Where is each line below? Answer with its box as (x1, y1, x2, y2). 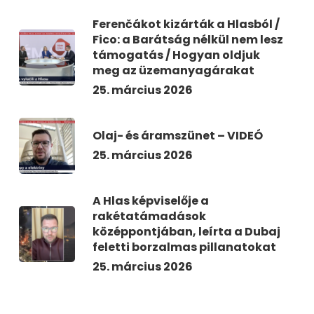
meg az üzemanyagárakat (92, 62, 254, 79)
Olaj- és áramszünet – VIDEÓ (92, 128, 263, 144)
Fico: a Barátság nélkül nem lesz (92, 32, 283, 48)
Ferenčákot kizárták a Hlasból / (92, 16, 280, 33)
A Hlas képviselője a (92, 193, 209, 210)
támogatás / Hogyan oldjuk (92, 47, 260, 64)
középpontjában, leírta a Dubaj (92, 224, 280, 240)
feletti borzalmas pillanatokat (92, 239, 276, 256)
